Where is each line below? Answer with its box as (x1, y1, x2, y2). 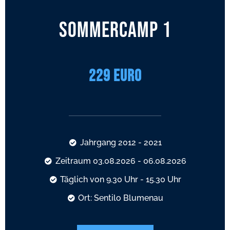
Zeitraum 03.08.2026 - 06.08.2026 (55, 156, 186, 166)
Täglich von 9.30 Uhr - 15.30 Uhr (60, 175, 182, 185)
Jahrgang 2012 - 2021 (80, 138, 162, 148)
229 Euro (88, 66, 142, 86)
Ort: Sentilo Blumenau (78, 193, 164, 203)
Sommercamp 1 (59, 17, 171, 44)
